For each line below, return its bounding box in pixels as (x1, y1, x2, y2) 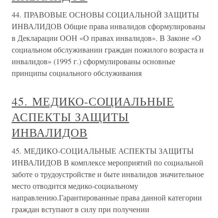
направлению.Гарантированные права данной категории (12, 192, 202, 203)
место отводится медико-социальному (12, 181, 138, 191)
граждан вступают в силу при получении (12, 204, 149, 215)
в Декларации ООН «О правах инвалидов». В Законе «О (12, 33, 201, 43)
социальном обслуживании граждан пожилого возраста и (12, 44, 204, 55)
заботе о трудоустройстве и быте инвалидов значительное (12, 169, 204, 180)
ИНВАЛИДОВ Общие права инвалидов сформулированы (12, 21, 205, 32)
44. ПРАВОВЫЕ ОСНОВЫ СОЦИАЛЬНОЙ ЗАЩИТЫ (12, 9, 199, 20)
